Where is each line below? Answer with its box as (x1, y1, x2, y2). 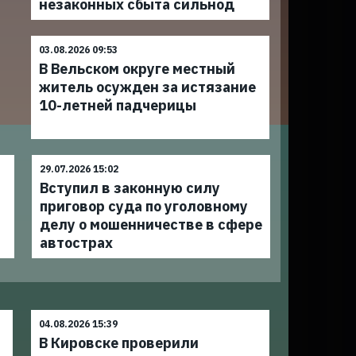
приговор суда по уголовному (39, 197, 248, 215)
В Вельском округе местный (39, 60, 236, 78)
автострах (39, 234, 113, 252)
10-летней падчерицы (39, 96, 197, 114)
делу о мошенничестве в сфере (39, 215, 262, 234)
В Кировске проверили (39, 334, 199, 352)
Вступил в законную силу (39, 179, 220, 197)
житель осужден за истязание (39, 78, 257, 96)
